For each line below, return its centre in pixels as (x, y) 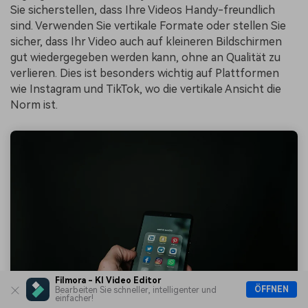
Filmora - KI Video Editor (108, 280)
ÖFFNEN (272, 289)
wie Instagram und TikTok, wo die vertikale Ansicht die (146, 89)
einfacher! (74, 298)
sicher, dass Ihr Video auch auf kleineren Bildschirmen (146, 42)
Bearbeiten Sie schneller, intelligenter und (136, 290)
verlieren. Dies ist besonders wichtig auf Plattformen (145, 74)
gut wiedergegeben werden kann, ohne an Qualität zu (145, 58)
